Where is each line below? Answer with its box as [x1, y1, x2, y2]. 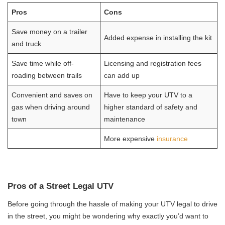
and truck [12, 40, 42, 48]
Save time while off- [12, 59, 74, 68]
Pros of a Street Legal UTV [8, 181, 114, 191]
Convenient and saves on [12, 91, 93, 99]
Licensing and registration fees [104, 59, 202, 68]
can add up [104, 71, 140, 80]
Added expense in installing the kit [104, 34, 212, 42]
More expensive [104, 135, 157, 143]
